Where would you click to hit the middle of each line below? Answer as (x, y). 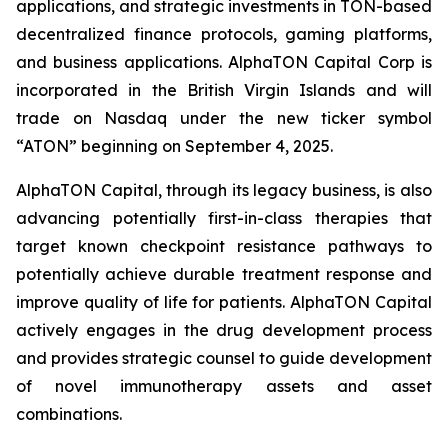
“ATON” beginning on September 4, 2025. (174, 146)
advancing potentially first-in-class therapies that (224, 218)
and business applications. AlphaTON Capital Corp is (224, 62)
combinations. (69, 414)
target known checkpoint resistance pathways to (224, 246)
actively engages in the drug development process (224, 330)
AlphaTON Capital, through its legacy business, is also (224, 190)
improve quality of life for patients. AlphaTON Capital (224, 302)
